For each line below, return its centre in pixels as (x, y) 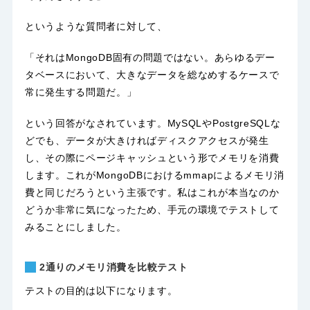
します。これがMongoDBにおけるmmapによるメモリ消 (155, 175)
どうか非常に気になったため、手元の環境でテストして (152, 209)
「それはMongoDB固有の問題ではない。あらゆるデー (150, 57)
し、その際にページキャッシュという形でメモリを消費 (152, 157)
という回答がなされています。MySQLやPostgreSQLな (153, 123)
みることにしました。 (75, 227)
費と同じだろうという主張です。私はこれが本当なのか (152, 192)
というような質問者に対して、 (96, 27)
